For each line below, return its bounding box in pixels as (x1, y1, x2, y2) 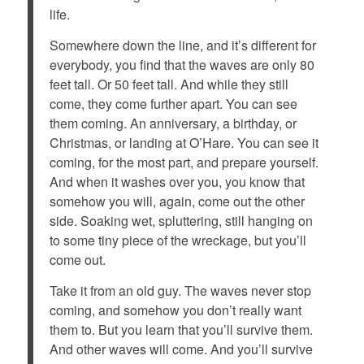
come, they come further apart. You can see (49, 93, 297, 113)
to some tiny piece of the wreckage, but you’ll (49, 230, 306, 249)
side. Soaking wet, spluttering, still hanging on (49, 210, 313, 230)
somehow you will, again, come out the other (49, 191, 305, 210)
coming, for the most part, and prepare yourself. (49, 152, 318, 171)
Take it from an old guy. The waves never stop (49, 280, 311, 300)
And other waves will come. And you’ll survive (49, 339, 313, 358)
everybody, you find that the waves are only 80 (49, 54, 314, 74)
